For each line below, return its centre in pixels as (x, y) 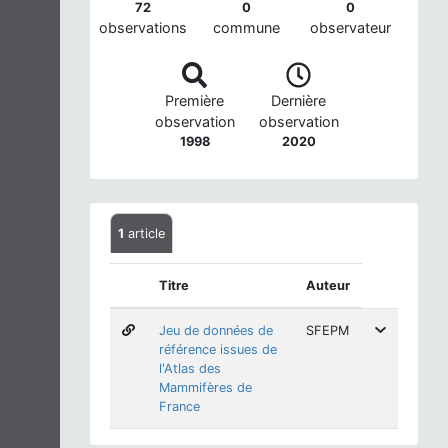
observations (142, 28)
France (179, 406)
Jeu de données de (216, 330)
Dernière (298, 100)
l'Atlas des (190, 368)
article (144, 233)
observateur (350, 28)
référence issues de (218, 349)
